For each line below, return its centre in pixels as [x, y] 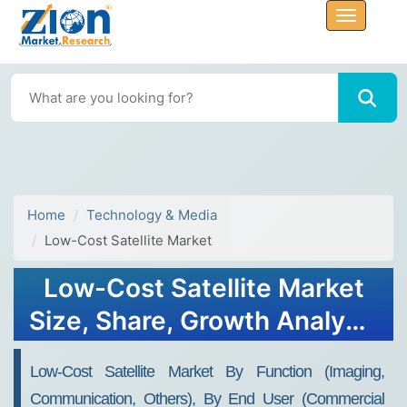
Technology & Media [152, 215]
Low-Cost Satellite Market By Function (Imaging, [207, 372]
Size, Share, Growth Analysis [203, 321]
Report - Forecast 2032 [203, 353]
